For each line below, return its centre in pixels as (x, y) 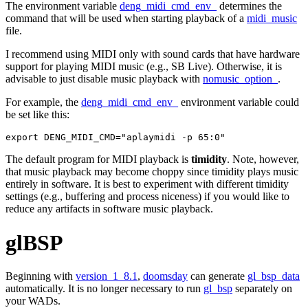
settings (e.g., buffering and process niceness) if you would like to (147, 197)
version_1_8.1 (107, 276)
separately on (262, 289)
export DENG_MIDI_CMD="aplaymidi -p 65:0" (115, 137)
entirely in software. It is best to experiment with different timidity (147, 184)
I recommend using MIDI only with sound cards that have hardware (153, 54)
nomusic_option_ (240, 79)
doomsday (165, 276)
